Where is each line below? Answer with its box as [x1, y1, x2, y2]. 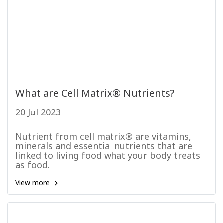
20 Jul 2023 [15, 106, 61, 119]
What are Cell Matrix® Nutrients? [15, 86, 174, 101]
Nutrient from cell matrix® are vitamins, [15, 130, 191, 144]
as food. [15, 159, 50, 172]
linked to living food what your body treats [15, 149, 200, 163]
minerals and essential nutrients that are [15, 140, 192, 153]
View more [15, 178, 52, 188]
